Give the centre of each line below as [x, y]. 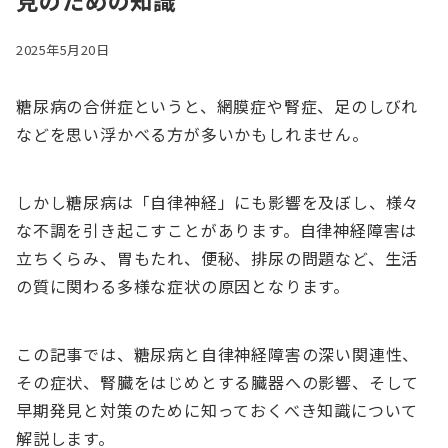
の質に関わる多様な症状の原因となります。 [183, 286]
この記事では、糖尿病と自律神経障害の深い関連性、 [218, 354]
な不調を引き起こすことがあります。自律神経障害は [217, 230]
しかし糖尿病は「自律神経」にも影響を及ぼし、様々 [218, 202]
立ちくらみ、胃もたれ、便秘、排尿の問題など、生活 [217, 258]
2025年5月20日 [63, 50]
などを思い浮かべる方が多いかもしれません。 [192, 134]
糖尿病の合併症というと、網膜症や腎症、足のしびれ [217, 106]
